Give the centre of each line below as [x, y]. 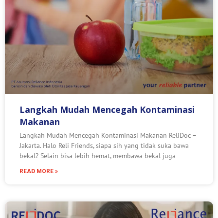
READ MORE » [39, 171]
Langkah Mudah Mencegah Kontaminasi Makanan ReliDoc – [108, 135]
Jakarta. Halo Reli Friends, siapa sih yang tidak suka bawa [104, 145]
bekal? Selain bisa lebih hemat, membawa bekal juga [98, 156]
